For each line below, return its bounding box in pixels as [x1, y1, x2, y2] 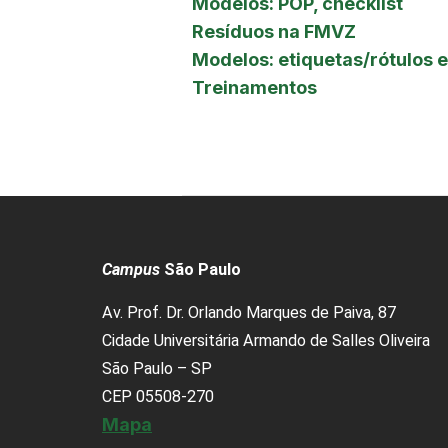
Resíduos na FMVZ [192, 21, 356, 42]
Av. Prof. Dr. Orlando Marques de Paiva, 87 [102, 303, 396, 322]
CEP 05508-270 [102, 387, 214, 406]
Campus [102, 260, 160, 279]
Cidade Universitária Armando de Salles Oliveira [102, 331, 430, 350]
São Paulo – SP [102, 359, 212, 378]
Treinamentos [192, 77, 317, 98]
